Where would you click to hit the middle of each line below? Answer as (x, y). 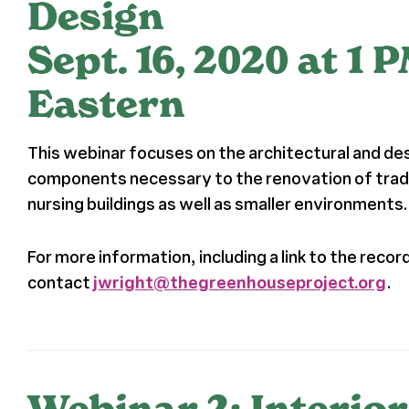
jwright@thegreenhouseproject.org (239, 282)
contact (60, 282)
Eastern (105, 104)
